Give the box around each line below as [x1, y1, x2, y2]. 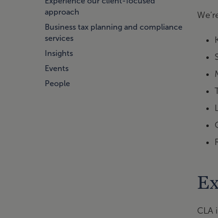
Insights [45, 49, 73, 57]
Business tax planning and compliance [45, 22, 182, 31]
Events [45, 64, 69, 73]
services [45, 34, 73, 42]
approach [45, 7, 79, 16]
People [45, 79, 70, 88]
